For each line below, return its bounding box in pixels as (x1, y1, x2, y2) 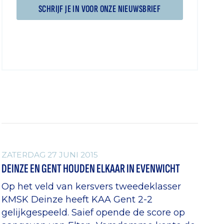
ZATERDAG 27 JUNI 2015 (1, 150, 98, 159)
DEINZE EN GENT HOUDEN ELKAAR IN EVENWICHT (1, 161, 180, 176)
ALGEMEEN (7, 127, 56, 137)
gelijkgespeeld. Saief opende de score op (1, 206, 185, 217)
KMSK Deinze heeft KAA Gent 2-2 (1, 193, 152, 204)
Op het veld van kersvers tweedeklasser (1, 180, 181, 191)
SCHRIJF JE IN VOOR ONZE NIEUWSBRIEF (38, 2, 161, 15)
